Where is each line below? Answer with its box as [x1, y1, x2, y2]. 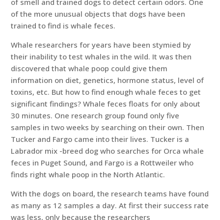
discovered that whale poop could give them [11, 63, 168, 74]
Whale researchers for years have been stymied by [11, 40, 192, 50]
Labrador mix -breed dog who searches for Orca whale [11, 146, 204, 156]
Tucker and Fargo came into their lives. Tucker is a [11, 134, 190, 144]
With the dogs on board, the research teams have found [11, 189, 209, 199]
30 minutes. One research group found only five [11, 110, 180, 121]
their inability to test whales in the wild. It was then [11, 52, 192, 62]
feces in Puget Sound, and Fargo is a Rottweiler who [11, 158, 194, 168]
